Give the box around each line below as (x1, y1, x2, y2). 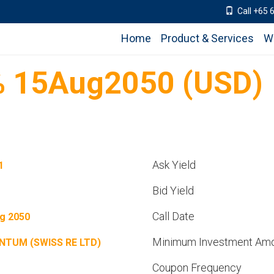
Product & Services (161, 32, 254, 45)
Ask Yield (152, 158, 196, 171)
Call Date (152, 210, 194, 223)
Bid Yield (152, 184, 194, 197)
